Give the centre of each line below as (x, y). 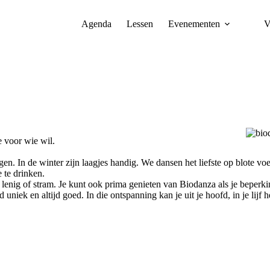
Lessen (140, 24)
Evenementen (194, 24)
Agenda (97, 24)
